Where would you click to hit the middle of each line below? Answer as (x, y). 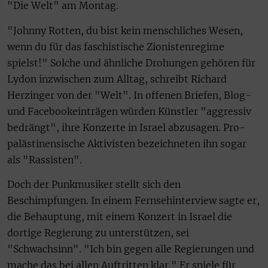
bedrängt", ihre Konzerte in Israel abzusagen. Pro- (126, 127)
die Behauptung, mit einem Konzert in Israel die (120, 217)
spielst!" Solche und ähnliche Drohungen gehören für (131, 63)
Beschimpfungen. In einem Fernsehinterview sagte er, (133, 201)
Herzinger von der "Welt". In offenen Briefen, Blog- (129, 95)
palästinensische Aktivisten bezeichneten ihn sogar (127, 143)
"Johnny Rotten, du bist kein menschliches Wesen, (125, 30)
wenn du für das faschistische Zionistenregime (116, 46)
